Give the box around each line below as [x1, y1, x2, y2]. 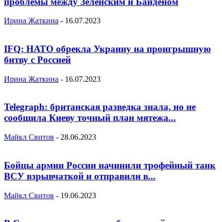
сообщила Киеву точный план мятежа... [4, 112, 176, 123]
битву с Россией [4, 54, 71, 65]
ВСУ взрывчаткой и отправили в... [4, 170, 156, 181]
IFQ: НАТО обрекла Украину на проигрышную [4, 43, 211, 54]
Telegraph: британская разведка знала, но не [4, 102, 196, 112]
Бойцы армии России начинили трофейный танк [4, 160, 216, 170]
